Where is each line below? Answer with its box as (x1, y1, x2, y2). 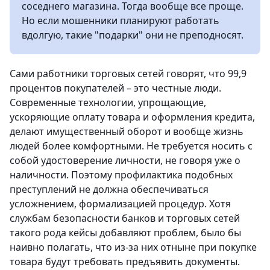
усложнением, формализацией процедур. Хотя (10, 197, 231, 210)
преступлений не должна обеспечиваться (10, 183, 209, 196)
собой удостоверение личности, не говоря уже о (10, 154, 240, 167)
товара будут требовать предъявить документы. (10, 255, 240, 268)
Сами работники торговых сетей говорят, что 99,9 (10, 67, 246, 80)
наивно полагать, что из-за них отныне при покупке (10, 240, 257, 254)
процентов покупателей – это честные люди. (10, 81, 221, 95)
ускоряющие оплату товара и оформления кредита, (10, 110, 255, 124)
